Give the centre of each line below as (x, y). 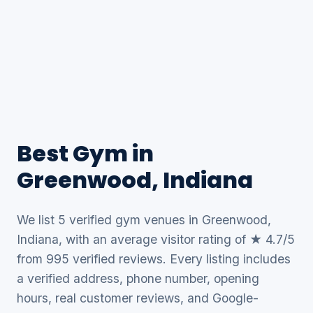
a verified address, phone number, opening (138, 278)
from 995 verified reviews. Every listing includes (154, 259)
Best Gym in (85, 153)
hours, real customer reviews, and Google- (138, 298)
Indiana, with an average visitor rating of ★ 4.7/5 (156, 239)
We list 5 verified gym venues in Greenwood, (144, 220)
